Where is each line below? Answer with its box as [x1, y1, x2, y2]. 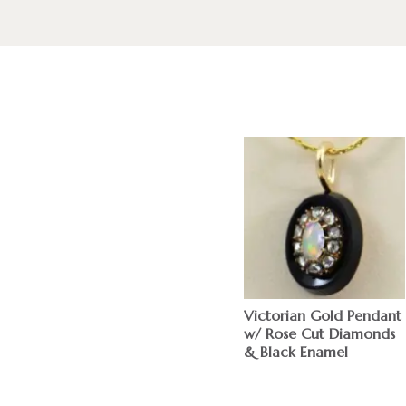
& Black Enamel [243, 342, 348, 361]
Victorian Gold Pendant [243, 305, 401, 324]
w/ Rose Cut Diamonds [243, 324, 395, 343]
